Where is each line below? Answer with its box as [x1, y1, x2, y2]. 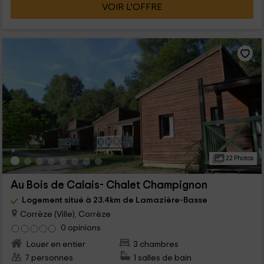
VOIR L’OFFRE [102, 2, 162, 12]
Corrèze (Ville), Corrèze [18, 209, 111, 219]
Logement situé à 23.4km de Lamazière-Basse [21, 195, 207, 204]
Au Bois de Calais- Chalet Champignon [10, 179, 207, 191]
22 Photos [224, 154, 253, 161]
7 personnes [24, 253, 73, 263]
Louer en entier [24, 240, 85, 249]
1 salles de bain [133, 253, 192, 263]
